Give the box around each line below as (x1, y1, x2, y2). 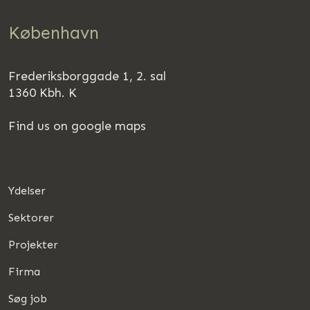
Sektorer (8, 210, 55, 224)
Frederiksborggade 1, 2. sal (8, 68, 167, 84)
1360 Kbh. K (8, 84, 77, 100)
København (8, 22, 100, 44)
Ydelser (8, 183, 46, 197)
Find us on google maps (8, 118, 147, 134)
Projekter (8, 237, 59, 251)
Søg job (8, 291, 48, 305)
